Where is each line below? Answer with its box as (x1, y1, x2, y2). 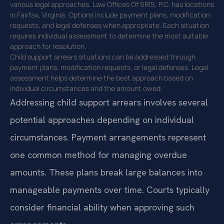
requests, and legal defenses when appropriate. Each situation (10, 20, 209, 30)
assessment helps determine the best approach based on (10, 73, 193, 83)
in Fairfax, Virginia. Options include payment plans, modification (10, 10, 210, 20)
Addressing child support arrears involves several (10, 96, 208, 108)
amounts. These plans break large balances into (10, 166, 202, 178)
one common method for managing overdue (10, 149, 187, 161)
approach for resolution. (10, 41, 86, 51)
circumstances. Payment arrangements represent (10, 131, 206, 143)
